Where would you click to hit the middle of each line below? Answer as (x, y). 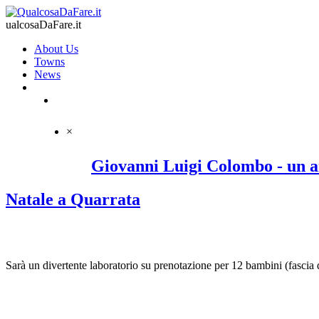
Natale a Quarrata (73, 199)
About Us (56, 49)
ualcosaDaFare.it (43, 25)
